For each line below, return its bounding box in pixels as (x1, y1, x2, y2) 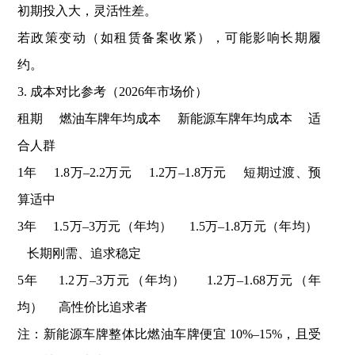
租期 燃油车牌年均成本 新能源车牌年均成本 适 (17, 112, 322, 126)
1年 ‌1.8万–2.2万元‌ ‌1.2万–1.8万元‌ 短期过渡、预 (17, 166, 322, 180)
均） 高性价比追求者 (17, 300, 147, 315)
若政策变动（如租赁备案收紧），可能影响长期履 (17, 31, 322, 45)
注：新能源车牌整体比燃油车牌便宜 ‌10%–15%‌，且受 (17, 327, 322, 342)
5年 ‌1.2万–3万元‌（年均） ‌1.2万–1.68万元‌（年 (17, 273, 322, 288)
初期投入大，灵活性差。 (17, 4, 157, 18)
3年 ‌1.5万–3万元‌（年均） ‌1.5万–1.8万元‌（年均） (17, 219, 322, 234)
